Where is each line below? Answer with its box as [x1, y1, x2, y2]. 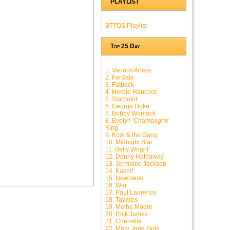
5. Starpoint [105, 95, 137, 103]
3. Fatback [105, 81, 134, 89]
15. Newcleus [105, 175, 143, 182]
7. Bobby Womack [105, 110, 156, 118]
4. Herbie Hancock [105, 88, 157, 96]
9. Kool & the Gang [105, 131, 158, 139]
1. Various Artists [105, 67, 151, 74]
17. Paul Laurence [105, 189, 157, 197]
